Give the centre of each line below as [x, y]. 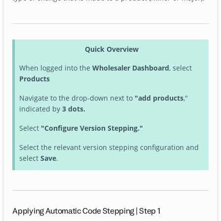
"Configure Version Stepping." [92, 128]
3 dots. [74, 109]
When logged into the [55, 68]
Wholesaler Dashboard [130, 68]
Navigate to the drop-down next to [77, 98]
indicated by [40, 109]
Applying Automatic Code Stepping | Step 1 [86, 211]
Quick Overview [112, 49]
